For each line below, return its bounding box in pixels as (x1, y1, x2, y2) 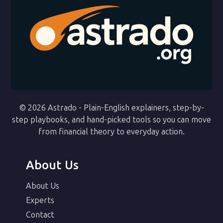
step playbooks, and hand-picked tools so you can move (12, 114, 211, 124)
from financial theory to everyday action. (38, 126, 185, 136)
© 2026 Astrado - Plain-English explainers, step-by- (19, 103, 204, 112)
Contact (26, 210, 55, 220)
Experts (26, 195, 55, 205)
